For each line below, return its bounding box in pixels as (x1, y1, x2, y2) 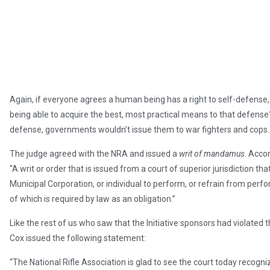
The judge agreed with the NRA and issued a (10, 149, 179, 159)
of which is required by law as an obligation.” (10, 194, 175, 204)
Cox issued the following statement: (10, 233, 146, 243)
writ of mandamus (179, 149, 245, 159)
